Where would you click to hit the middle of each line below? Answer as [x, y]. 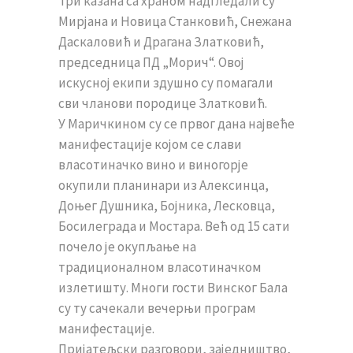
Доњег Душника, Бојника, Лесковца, [167, 206]
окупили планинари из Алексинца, [163, 185]
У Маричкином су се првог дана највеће [176, 124]
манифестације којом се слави [150, 144]
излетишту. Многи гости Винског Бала [173, 288]
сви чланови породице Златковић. [163, 103]
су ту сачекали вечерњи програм [157, 308]
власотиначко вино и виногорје [153, 165]
